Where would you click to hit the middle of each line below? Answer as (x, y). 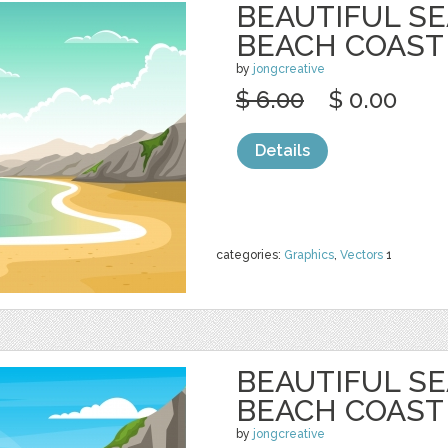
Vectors (361, 255)
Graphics (309, 255)
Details (282, 150)
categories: (250, 255)
